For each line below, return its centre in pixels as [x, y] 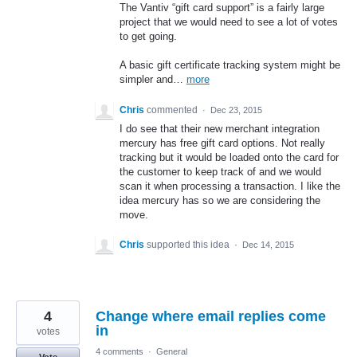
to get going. [148, 37]
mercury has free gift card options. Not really [222, 143]
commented [173, 110]
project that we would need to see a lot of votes [229, 22]
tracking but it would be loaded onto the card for [229, 157]
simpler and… [153, 80]
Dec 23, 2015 [236, 110]
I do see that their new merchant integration [220, 128]
